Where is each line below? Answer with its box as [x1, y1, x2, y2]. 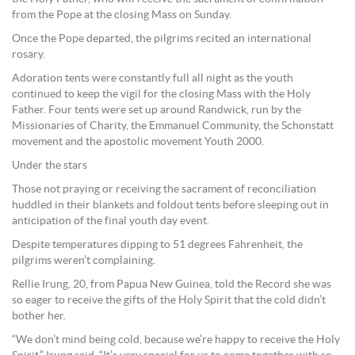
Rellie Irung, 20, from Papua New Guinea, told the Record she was [12, 279, 331, 290]
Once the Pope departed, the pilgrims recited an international [12, 33, 311, 44]
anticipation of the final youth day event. [12, 216, 209, 227]
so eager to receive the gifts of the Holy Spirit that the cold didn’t [12, 295, 326, 306]
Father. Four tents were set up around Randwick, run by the [12, 105, 301, 116]
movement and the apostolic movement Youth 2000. [12, 136, 264, 147]
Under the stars [12, 160, 87, 171]
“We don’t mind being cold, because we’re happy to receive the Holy [12, 334, 340, 345]
